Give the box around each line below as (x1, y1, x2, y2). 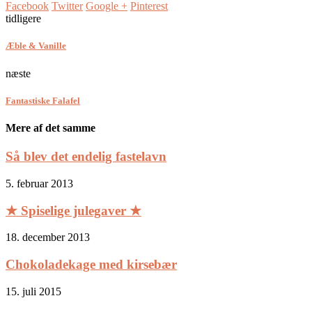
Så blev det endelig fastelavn (6, 149, 166, 164)
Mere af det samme (6, 121, 95, 134)
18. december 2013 (6, 231, 90, 244)
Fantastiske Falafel (6, 95, 80, 106)
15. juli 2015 (6, 285, 61, 297)
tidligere (6, 13, 41, 25)
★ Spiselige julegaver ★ (6, 203, 141, 218)
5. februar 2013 (6, 177, 73, 189)
